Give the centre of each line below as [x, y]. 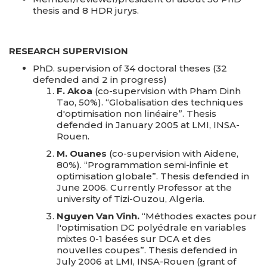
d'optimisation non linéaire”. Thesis [136, 114]
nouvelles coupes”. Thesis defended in [147, 250]
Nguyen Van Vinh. [98, 216]
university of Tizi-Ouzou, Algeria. [131, 199]
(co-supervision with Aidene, [173, 153]
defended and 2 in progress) [100, 80]
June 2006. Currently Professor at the [144, 187]
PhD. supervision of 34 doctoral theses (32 [130, 68]
